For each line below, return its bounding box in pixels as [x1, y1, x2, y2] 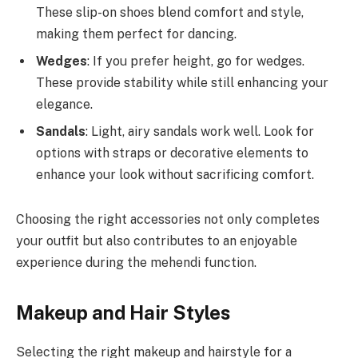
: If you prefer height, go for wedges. [87, 54, 304, 70]
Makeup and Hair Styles [16, 301, 230, 324]
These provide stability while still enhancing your [36, 75, 328, 91]
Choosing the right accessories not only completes [16, 211, 320, 227]
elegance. [36, 97, 93, 113]
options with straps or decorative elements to [36, 145, 308, 161]
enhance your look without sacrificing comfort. [36, 167, 314, 183]
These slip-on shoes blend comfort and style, [36, 5, 304, 21]
